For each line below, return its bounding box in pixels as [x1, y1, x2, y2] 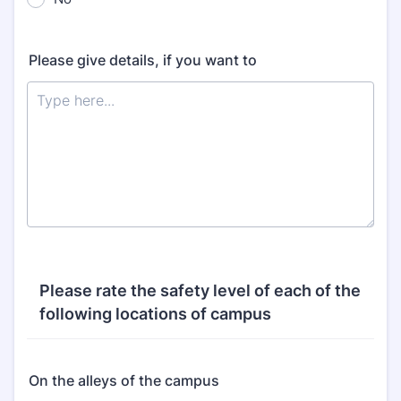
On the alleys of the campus [29, 371, 219, 389]
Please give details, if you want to [29, 51, 257, 69]
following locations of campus [39, 304, 271, 323]
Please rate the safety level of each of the [39, 281, 361, 300]
